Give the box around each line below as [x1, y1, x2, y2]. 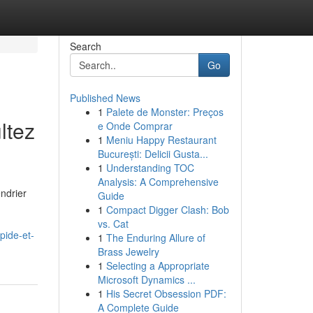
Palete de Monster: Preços [105, 105, 224, 119]
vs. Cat [97, 217, 129, 231]
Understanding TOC [105, 161, 194, 175]
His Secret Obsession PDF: [105, 286, 226, 300]
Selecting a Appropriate [105, 259, 210, 272]
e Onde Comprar [97, 119, 173, 133]
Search [69, 39, 101, 53]
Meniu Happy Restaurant [105, 133, 217, 147]
